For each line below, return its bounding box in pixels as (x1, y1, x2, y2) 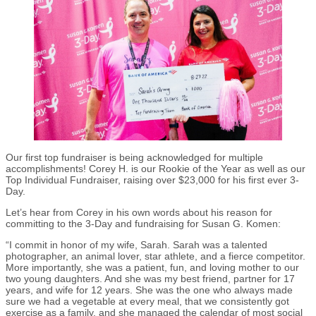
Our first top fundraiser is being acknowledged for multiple (6, 152, 263, 164)
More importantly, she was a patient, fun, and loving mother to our (6, 262, 299, 274)
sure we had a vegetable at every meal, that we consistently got (6, 296, 289, 308)
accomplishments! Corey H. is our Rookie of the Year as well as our (6, 163, 305, 175)
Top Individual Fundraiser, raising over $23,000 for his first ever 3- (6, 174, 299, 186)
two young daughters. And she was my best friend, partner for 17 (6, 273, 295, 285)
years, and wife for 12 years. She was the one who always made (6, 284, 293, 296)
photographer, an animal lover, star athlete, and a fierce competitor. (6, 250, 305, 262)
